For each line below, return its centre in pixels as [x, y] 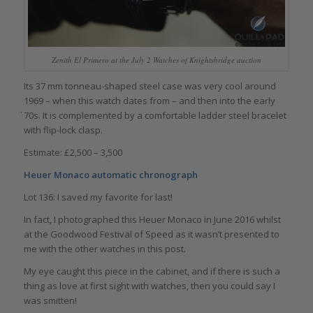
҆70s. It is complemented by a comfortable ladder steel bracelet [155, 115]
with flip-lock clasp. [63, 130]
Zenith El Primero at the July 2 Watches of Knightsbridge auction [156, 59]
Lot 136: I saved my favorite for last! [98, 197]
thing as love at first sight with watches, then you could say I [149, 286]
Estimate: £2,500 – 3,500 [73, 152]
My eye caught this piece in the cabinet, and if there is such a [152, 271]
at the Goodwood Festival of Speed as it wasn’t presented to [151, 234]
